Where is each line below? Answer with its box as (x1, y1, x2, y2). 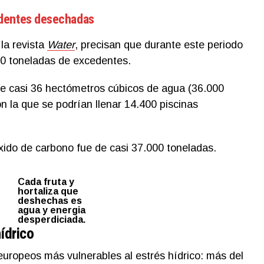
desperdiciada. (18, 214, 85, 225)
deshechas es (18, 195, 82, 206)
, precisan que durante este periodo (74, 38, 243, 51)
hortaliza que (18, 186, 78, 196)
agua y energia (18, 204, 85, 215)
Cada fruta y (18, 176, 74, 187)
